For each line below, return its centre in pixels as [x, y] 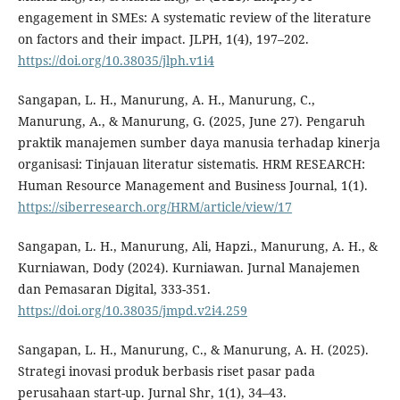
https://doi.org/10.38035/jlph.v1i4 [116, 60]
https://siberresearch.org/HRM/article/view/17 [154, 206]
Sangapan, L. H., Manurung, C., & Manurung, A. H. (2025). [193, 349]
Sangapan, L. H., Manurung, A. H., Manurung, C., [166, 99]
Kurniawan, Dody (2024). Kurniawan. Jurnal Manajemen [188, 267]
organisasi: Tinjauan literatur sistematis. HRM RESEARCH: [191, 163]
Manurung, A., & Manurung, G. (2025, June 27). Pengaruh [191, 121]
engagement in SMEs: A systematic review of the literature [194, 17]
